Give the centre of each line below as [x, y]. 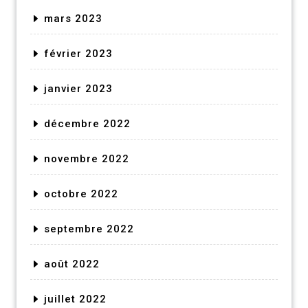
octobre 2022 [81, 194]
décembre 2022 [87, 123]
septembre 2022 [89, 229]
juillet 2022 [75, 299]
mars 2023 [73, 18]
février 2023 [78, 53]
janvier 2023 [78, 88]
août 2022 [72, 264]
